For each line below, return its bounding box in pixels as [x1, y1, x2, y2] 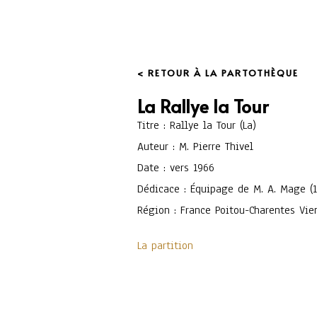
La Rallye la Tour [137, 93, 269, 118]
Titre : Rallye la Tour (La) [137, 117, 257, 133]
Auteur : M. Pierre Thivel [137, 139, 254, 154]
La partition [137, 238, 194, 253]
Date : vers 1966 [137, 160, 215, 175]
